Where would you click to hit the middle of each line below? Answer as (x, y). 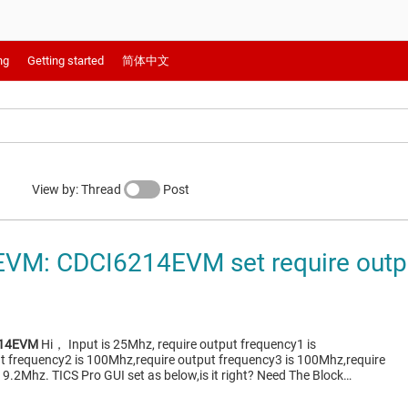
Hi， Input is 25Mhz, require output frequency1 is (177, 344)
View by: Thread (78, 189)
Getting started (66, 61)
